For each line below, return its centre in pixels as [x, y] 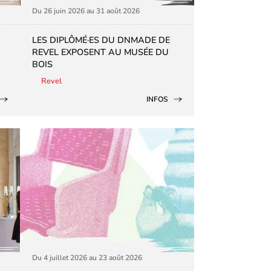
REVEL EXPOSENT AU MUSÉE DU [101, 52]
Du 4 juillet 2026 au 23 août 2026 [87, 257]
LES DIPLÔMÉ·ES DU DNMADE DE [101, 40]
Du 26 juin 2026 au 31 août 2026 [86, 11]
